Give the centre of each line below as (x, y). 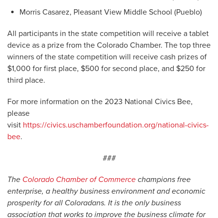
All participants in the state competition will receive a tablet (108, 34)
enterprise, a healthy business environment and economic (106, 191)
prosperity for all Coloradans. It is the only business (94, 203)
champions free (163, 180)
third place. (26, 80)
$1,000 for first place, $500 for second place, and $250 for (106, 69)
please (18, 113)
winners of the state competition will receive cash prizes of (107, 57)
